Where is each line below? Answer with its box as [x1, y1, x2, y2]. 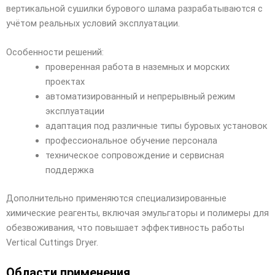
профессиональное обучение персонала [45, 135, 217, 147]
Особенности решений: [6, 47, 104, 58]
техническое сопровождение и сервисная [45, 150, 224, 161]
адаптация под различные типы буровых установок [45, 120, 268, 132]
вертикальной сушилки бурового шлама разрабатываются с [6, 3, 263, 15]
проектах [45, 76, 85, 88]
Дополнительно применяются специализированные [6, 193, 227, 204]
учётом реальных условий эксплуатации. [6, 18, 180, 29]
